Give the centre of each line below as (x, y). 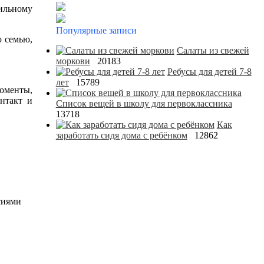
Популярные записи (96, 30)
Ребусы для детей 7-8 (209, 72)
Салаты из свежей (213, 50)
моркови (73, 61)
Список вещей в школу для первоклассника (144, 103)
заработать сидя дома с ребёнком (121, 135)
